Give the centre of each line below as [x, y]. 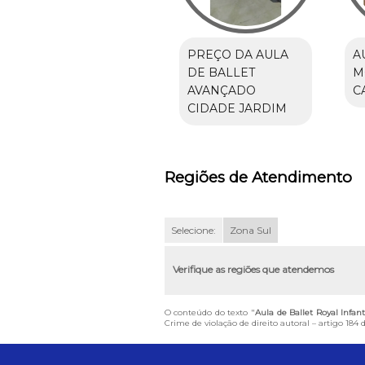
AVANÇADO [221, 91]
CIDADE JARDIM [237, 109]
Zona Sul [250, 230]
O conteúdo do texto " [210, 312]
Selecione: [193, 230]
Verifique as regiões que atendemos [253, 269]
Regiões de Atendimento [258, 178]
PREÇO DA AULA [237, 55]
